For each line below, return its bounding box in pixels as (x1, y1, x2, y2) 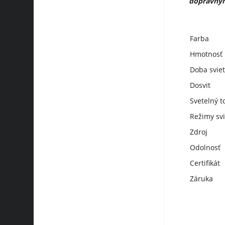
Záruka (189, 173, 213, 183)
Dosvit (189, 80, 210, 90)
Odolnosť (189, 142, 220, 152)
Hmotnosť (189, 49, 222, 59)
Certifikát (189, 158, 220, 168)
